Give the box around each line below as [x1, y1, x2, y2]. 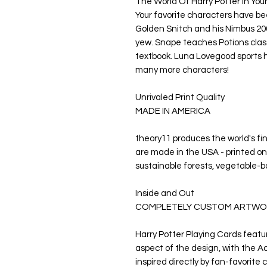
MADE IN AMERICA [135, 107, 210, 116]
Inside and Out [135, 189, 194, 198]
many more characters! [135, 66, 229, 75]
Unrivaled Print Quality [135, 93, 225, 103]
